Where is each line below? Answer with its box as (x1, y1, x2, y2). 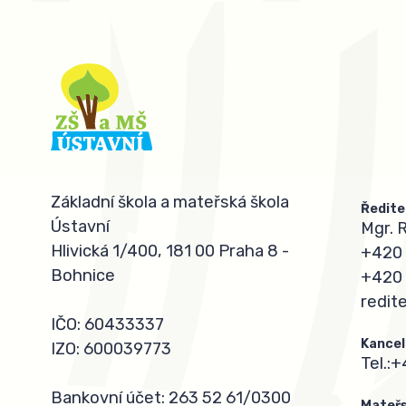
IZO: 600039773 (51, 339, 171, 360)
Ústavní (51, 217, 110, 237)
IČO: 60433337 (51, 314, 164, 335)
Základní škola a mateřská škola (51, 192, 289, 213)
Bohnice (51, 266, 115, 286)
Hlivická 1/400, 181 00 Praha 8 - (51, 241, 289, 262)
